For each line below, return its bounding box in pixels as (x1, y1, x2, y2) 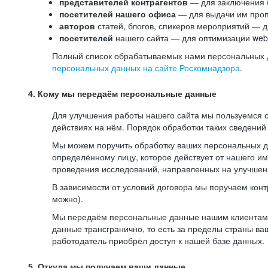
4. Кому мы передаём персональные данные (28, 89, 217, 99)
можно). (52, 193, 83, 205)
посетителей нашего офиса (59, 8, 178, 20)
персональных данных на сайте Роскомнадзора (52, 62, 240, 74)
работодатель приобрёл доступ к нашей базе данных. (52, 234, 264, 246)
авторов (59, 20, 95, 32)
